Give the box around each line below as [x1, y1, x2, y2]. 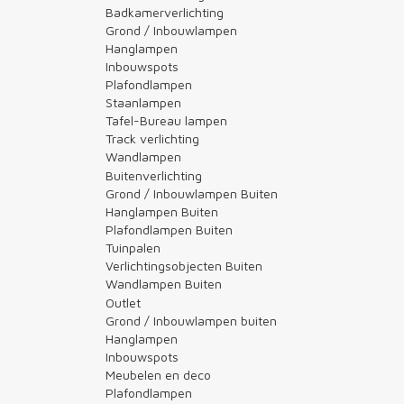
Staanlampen [106, 94, 181, 110]
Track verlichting [106, 130, 199, 146]
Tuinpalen [106, 239, 161, 255]
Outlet [106, 294, 141, 310]
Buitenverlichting [106, 167, 202, 183]
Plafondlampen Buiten [106, 221, 233, 237]
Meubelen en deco [106, 366, 211, 382]
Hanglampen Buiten [106, 203, 218, 219]
